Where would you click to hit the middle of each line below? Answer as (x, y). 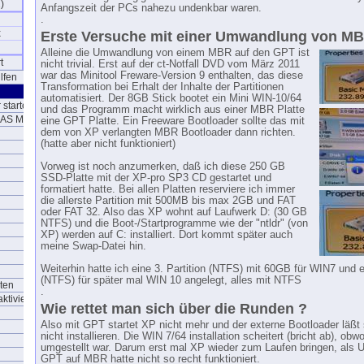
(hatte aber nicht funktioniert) (108, 144)
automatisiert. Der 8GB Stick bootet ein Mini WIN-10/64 (171, 98)
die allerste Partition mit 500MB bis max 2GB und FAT (168, 201)
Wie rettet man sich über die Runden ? (174, 309)
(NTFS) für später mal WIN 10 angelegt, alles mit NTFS (171, 280)
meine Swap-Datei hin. (93, 246)
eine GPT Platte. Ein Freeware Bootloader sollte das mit (173, 121)
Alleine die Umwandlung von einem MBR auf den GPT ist (175, 53)
